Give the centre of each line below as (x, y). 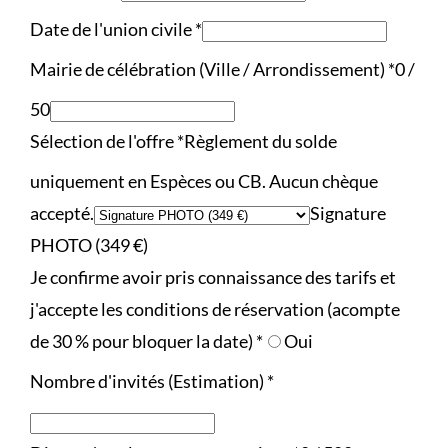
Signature (348, 213)
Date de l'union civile (112, 29)
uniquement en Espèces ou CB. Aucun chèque (204, 181)
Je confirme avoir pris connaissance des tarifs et (213, 277)
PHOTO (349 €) (89, 245)
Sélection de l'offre (103, 141)
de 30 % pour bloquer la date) (143, 341)
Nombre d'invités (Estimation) (148, 381)
